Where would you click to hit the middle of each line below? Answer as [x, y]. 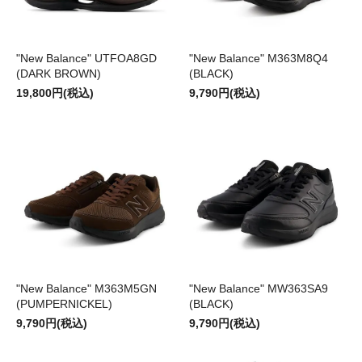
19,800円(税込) [55, 93]
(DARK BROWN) [59, 74]
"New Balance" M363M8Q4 [259, 59]
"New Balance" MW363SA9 [259, 289]
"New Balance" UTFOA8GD [86, 59]
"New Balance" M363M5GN [86, 289]
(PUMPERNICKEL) [64, 304]
